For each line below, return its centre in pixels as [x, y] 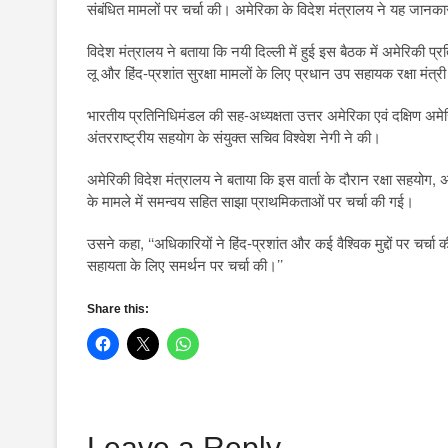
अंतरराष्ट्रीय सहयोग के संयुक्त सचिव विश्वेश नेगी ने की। [234, 136]
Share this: [118, 309]
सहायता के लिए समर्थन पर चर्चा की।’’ [185, 264]
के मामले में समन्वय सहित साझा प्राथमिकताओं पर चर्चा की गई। [250, 200]
